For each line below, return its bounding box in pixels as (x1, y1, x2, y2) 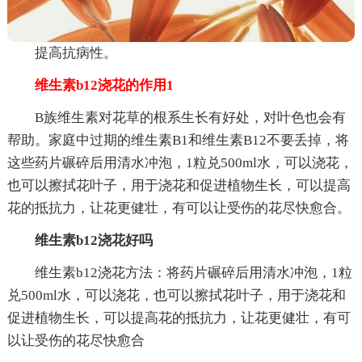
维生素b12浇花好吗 (34, 232, 153, 248)
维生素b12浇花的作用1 (6, 77, 174, 93)
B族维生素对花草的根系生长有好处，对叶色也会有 (34, 109, 346, 125)
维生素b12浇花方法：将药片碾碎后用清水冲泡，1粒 (34, 264, 352, 280)
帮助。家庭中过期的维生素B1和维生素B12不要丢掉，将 (6, 132, 349, 148)
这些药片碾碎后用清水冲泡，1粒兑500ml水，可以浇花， (6, 154, 353, 170)
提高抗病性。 (34, 44, 117, 61)
